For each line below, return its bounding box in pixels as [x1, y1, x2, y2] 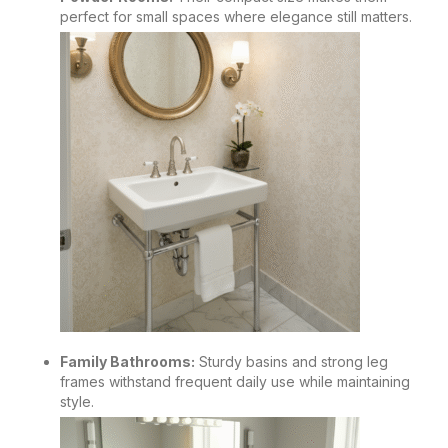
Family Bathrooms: [60, 352, 195, 370]
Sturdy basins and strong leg [195, 352, 388, 370]
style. [60, 392, 94, 410]
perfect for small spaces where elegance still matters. [60, 7, 412, 25]
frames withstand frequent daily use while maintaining [60, 372, 410, 390]
